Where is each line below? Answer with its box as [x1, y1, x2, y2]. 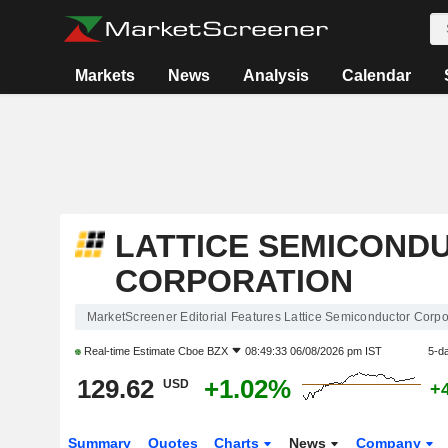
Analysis [243, 67, 310, 84]
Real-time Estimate [80, 345, 178, 357]
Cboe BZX [177, 345, 228, 357]
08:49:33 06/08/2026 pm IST [244, 345, 382, 357]
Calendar [342, 67, 412, 84]
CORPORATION [114, 263, 353, 299]
